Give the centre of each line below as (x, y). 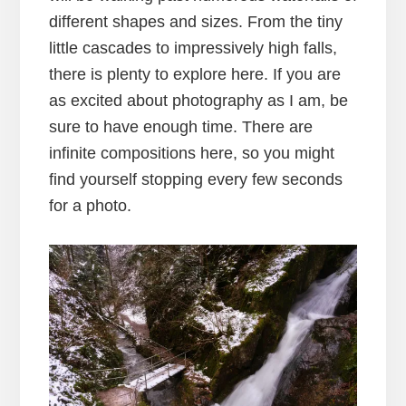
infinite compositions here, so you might (191, 153)
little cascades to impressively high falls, (193, 48)
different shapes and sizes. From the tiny (195, 21)
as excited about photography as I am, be (198, 100)
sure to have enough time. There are (180, 126)
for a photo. (90, 205)
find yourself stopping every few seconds (195, 179)
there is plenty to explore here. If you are (194, 74)
